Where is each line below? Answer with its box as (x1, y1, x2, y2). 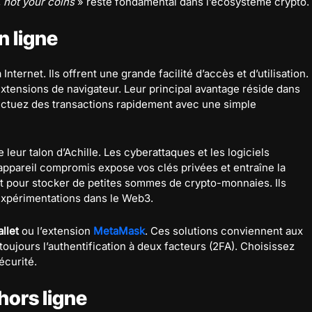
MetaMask (93, 224, 145, 237)
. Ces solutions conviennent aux (145, 224, 303, 237)
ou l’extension (19, 224, 93, 237)
